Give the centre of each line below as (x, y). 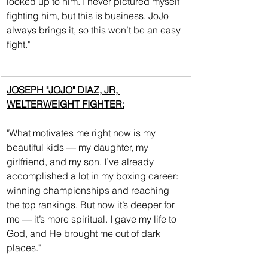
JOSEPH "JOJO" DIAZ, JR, (63, 89)
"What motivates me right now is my (82, 133)
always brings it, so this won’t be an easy (95, 30)
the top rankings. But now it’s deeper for (92, 204)
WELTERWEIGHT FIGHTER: (66, 104)
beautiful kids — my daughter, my (79, 147)
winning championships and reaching (89, 190)
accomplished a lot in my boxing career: (94, 176)
